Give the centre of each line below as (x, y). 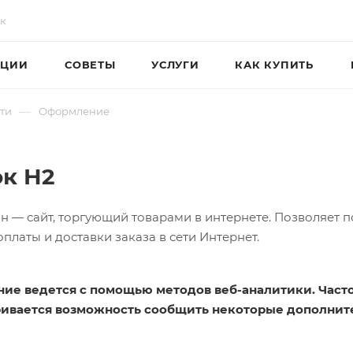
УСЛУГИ (175, 65)
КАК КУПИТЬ (274, 65)
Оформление (74, 111)
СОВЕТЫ (90, 65)
